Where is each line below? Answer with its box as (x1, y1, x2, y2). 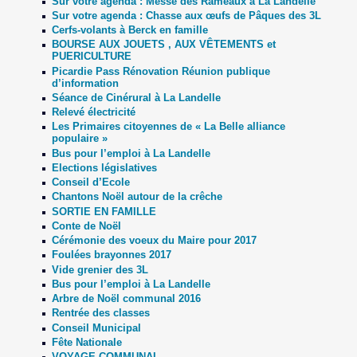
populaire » (51, 132, 108, 145)
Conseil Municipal (51, 321, 141, 334)
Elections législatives (51, 161, 157, 174)
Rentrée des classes (51, 307, 150, 320)
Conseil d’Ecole (51, 176, 130, 189)
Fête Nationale (51, 335, 122, 348)
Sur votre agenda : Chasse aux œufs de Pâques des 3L (51, 9, 321, 22)
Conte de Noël (51, 219, 121, 232)
